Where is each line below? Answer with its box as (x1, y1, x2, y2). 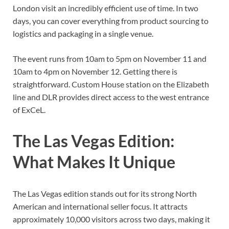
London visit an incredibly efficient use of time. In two (13, 3, 198, 13)
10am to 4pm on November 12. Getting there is (13, 66, 177, 76)
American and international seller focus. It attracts (13, 201, 188, 212)
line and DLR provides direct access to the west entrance (13, 91, 209, 102)
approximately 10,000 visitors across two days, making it (13, 214, 210, 224)
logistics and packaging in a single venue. (13, 28, 153, 38)
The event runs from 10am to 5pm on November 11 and (13, 53, 207, 63)
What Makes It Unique (13, 152, 175, 172)
